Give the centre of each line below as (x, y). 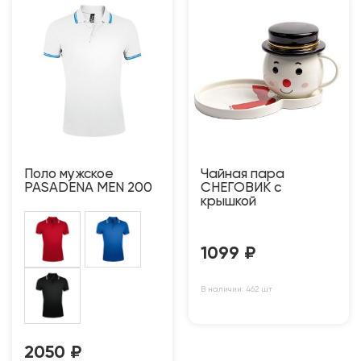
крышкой (228, 201)
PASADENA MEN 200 (88, 188)
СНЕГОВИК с (241, 188)
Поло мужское (69, 174)
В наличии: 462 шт (237, 289)
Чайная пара (243, 174)
